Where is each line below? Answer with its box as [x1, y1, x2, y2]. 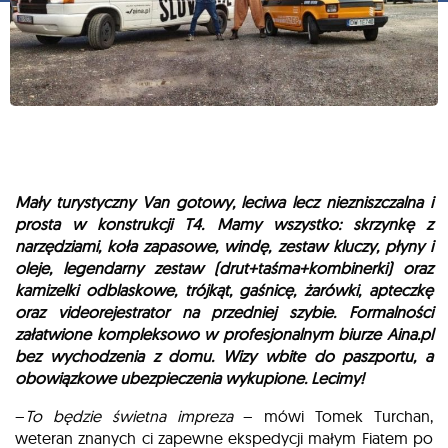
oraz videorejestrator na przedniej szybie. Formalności [15, 302, 433, 322]
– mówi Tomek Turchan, [232, 406, 434, 426]
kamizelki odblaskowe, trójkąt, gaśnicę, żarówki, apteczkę [15, 280, 433, 300]
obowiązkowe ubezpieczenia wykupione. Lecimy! [15, 368, 368, 388]
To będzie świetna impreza [25, 406, 233, 426]
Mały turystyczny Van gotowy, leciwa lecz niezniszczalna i [15, 192, 433, 212]
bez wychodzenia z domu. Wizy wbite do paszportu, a [15, 346, 433, 366]
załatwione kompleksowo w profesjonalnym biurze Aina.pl [15, 324, 433, 344]
